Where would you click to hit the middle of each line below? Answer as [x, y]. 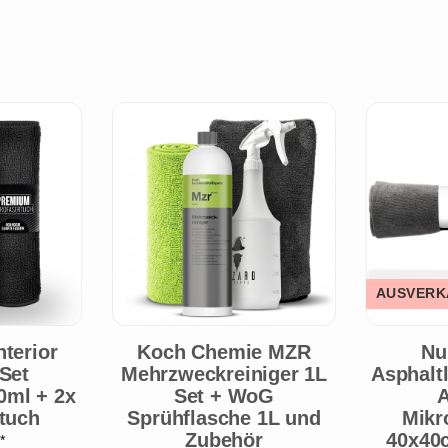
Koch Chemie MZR [224, 351]
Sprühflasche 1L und [224, 417]
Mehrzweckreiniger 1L [223, 373]
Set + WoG [224, 395]
